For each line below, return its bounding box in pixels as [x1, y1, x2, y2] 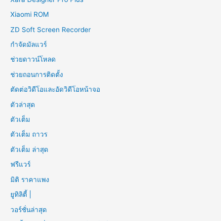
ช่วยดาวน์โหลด [10, 55, 56, 64]
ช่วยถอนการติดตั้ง [10, 70, 64, 78]
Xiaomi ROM [10, 10, 49, 19]
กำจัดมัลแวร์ [10, 40, 47, 49]
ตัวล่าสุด [10, 100, 36, 109]
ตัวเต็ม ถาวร [10, 130, 48, 139]
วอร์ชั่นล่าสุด [10, 205, 47, 214]
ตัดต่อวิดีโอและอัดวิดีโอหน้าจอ [10, 85, 101, 94]
